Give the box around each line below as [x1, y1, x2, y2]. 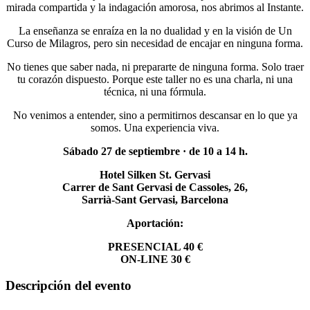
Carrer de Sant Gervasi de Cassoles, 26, [62, 181, 248, 193]
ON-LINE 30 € [120, 253, 190, 265]
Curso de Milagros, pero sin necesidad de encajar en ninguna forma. [7, 37, 303, 49]
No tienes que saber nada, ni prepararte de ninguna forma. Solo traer [6, 60, 304, 73]
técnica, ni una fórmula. [104, 85, 206, 98]
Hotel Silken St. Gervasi [100, 168, 210, 181]
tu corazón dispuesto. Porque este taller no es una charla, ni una [17, 73, 293, 85]
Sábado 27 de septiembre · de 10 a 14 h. [62, 145, 248, 157]
